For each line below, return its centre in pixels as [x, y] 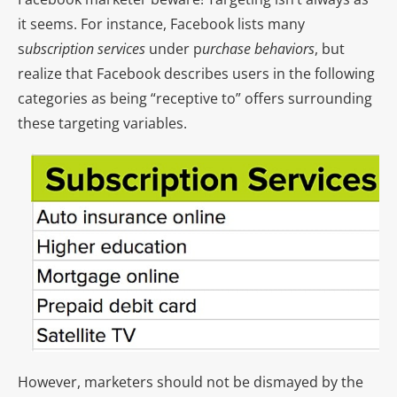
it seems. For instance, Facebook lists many [161, 24]
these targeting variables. [102, 124]
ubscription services [85, 49]
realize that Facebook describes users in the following [196, 74]
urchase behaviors [258, 49]
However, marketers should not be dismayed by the [191, 381]
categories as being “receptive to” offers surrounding [195, 99]
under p [174, 49]
